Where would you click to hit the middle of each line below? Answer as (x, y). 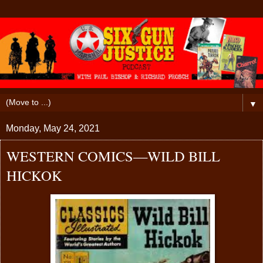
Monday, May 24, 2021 (53, 128)
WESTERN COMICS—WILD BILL (113, 156)
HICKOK (34, 175)
